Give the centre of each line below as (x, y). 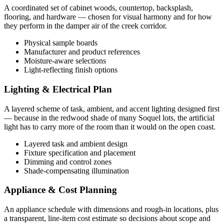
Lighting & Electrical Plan (58, 89)
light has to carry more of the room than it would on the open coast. (110, 126)
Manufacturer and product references (82, 52)
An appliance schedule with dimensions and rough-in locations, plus (111, 209)
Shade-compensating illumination (76, 170)
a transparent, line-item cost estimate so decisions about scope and (107, 218)
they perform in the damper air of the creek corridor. (85, 26)
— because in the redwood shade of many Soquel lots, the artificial (109, 117)
